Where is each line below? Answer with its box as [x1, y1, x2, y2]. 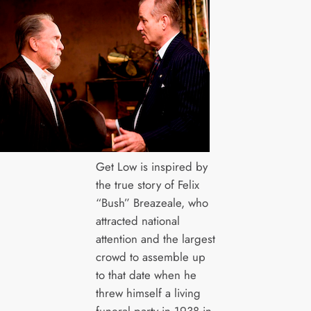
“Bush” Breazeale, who [95, 194, 208, 211]
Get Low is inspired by [95, 158, 208, 175]
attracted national [95, 212, 180, 229]
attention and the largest [95, 230, 215, 247]
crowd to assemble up [95, 248, 205, 265]
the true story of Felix [95, 176, 199, 193]
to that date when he [95, 266, 196, 283]
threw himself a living [95, 284, 201, 301]
